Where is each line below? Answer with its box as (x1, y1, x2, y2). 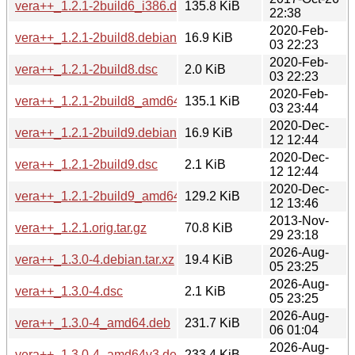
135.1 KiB (185, 94, 240, 108)
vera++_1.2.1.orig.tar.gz (15, 220, 147, 235)
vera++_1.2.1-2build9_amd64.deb (15, 189, 205, 203)
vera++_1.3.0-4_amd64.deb (15, 315, 170, 330)
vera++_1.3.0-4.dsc (15, 284, 123, 298)
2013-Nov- (269, 213, 329, 227)
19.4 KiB (185, 252, 233, 266)
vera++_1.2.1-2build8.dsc (15, 62, 158, 76)
